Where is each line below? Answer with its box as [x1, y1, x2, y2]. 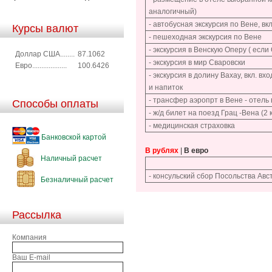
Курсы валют [12, 22, 78, 35]
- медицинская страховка [149, 121, 235, 130]
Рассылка [12, 208, 61, 221]
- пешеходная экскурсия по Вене [149, 33, 262, 41]
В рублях [145, 146, 178, 155]
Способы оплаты [12, 97, 98, 110]
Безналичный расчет [39, 175, 114, 184]
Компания [12, 233, 47, 242]
